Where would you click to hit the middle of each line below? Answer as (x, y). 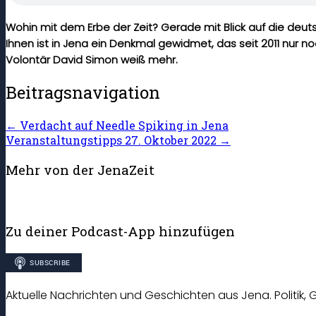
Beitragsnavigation (83, 93)
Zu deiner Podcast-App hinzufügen (120, 231)
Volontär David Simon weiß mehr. (92, 59)
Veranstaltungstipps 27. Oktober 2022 (113, 140)
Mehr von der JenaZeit (80, 170)
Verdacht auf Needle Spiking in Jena (123, 126)
